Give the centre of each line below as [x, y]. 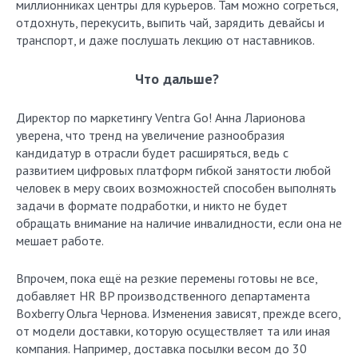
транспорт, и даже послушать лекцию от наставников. [165, 40]
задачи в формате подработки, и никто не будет [152, 205]
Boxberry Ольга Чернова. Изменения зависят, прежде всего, [178, 313]
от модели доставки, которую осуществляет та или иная [173, 331]
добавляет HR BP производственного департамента [163, 296]
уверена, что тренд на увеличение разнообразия [150, 135]
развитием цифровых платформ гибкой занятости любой [173, 170]
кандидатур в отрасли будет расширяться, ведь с [152, 153]
